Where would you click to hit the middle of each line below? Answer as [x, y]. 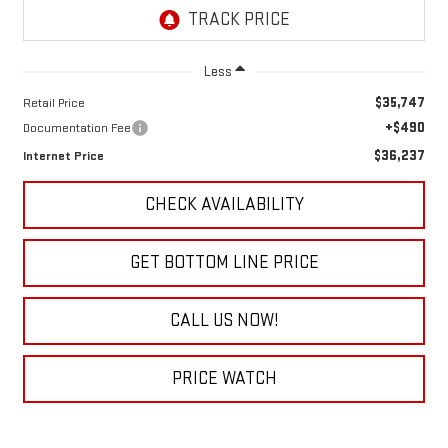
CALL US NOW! [224, 320]
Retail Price [53, 102]
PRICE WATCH [224, 378]
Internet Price [63, 155]
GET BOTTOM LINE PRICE [224, 262]
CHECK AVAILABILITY [224, 204]
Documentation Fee [76, 127]
